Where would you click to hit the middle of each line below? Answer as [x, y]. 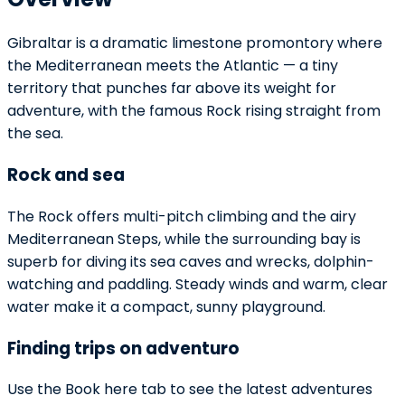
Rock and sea [66, 175]
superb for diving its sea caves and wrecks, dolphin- [191, 261]
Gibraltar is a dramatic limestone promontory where [195, 43]
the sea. [35, 134]
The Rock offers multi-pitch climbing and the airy [182, 216]
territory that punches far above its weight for [172, 89]
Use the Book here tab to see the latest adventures [190, 390]
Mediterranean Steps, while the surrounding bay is [184, 239]
